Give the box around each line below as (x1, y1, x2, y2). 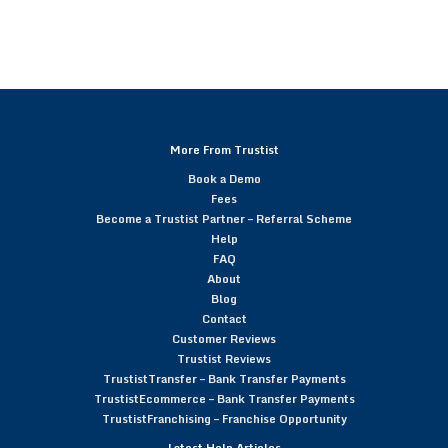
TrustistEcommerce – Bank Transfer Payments (93, 389, 355, 408)
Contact (201, 309, 247, 328)
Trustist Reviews (177, 349, 271, 368)
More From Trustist (169, 139, 279, 159)
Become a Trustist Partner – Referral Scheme (96, 209, 352, 228)
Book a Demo (187, 169, 261, 188)
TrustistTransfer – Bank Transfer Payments (102, 369, 346, 388)
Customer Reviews (172, 329, 276, 348)
